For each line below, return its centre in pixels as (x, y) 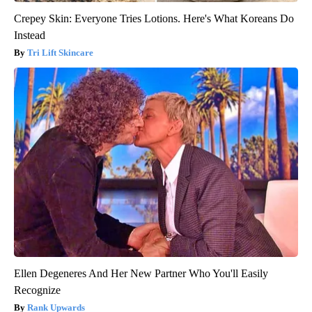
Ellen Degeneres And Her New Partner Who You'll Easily (141, 274)
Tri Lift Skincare (60, 53)
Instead (30, 36)
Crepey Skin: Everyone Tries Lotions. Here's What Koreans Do (154, 19)
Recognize (37, 290)
